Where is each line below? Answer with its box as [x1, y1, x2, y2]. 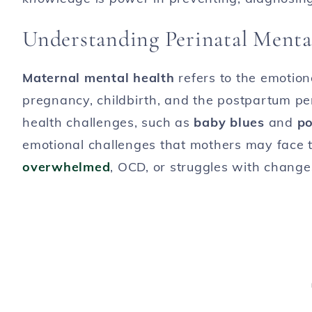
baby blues [194, 114, 265, 130]
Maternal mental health [22, 70, 175, 86]
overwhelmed [22, 159, 111, 175]
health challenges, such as [22, 114, 194, 130]
